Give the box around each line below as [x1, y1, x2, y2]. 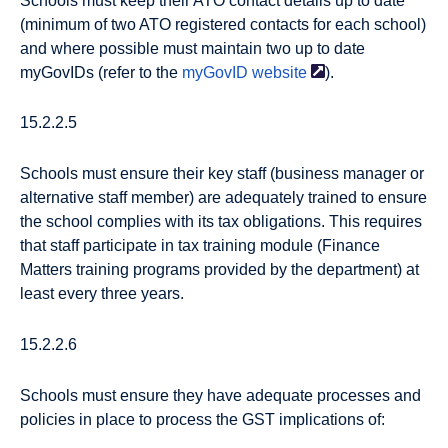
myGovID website [182, 63, 307, 81]
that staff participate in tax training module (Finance [20, 237, 380, 255]
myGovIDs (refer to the [20, 63, 182, 81]
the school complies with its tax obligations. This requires [20, 213, 422, 231]
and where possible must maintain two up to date [20, 39, 365, 57]
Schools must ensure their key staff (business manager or [20, 165, 424, 183]
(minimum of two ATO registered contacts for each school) [20, 15, 426, 33]
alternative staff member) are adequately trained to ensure [20, 189, 427, 207]
